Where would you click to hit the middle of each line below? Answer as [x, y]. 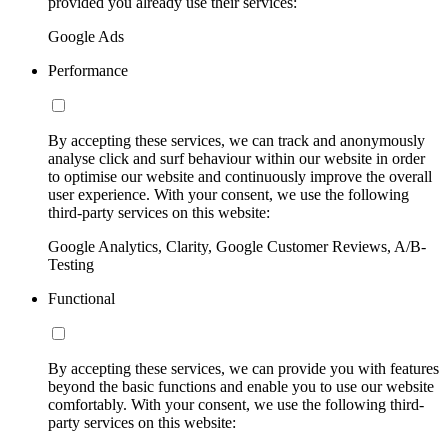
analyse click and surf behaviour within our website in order [236, 159]
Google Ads [86, 37]
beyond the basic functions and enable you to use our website [241, 387]
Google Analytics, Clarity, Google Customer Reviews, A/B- [237, 247]
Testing [71, 265]
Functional [81, 299]
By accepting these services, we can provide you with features [243, 369]
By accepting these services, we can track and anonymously [236, 141]
